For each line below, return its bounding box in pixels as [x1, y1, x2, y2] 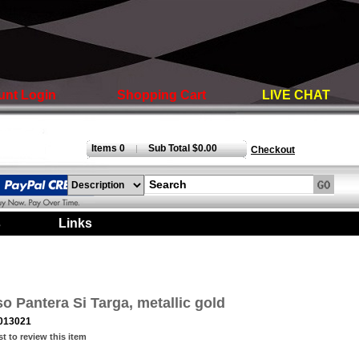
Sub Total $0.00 [148, 143, 217, 154]
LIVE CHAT [262, 88, 331, 102]
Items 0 [87, 143, 125, 154]
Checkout [251, 144, 295, 155]
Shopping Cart [116, 88, 206, 102]
